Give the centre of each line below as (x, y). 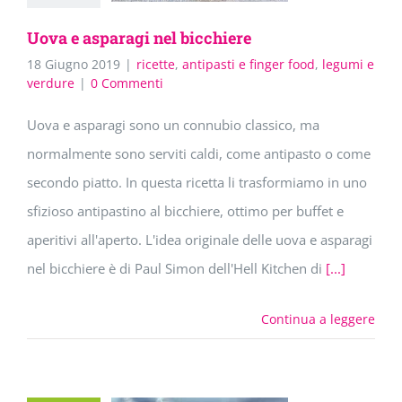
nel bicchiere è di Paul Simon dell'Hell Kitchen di (176, 269)
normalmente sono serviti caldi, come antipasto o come (199, 154)
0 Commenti (127, 83)
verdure (51, 83)
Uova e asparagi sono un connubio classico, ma (173, 125)
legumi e (348, 65)
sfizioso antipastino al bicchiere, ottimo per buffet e (185, 211)
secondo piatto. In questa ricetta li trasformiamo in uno (197, 183)
